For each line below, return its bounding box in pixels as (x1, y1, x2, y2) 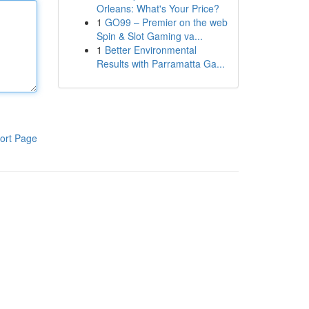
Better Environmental (104, 43, 197, 57)
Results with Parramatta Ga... (96, 57, 225, 70)
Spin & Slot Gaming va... (96, 29, 203, 43)
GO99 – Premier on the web (104, 15, 228, 29)
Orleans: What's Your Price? (96, 1, 219, 15)
